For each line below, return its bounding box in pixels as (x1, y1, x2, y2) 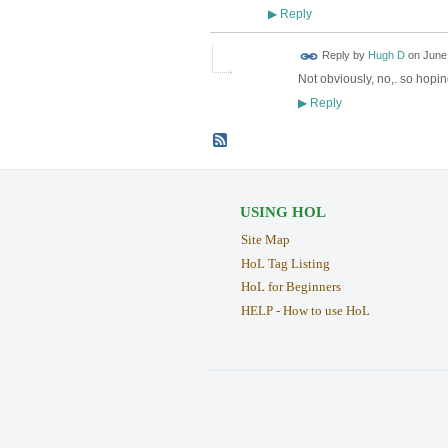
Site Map (240, 231, 290, 247)
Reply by (318, 49, 368, 62)
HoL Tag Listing (240, 255, 330, 271)
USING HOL (239, 203, 326, 220)
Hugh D (367, 49, 405, 62)
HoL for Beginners (240, 279, 341, 295)
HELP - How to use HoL (240, 303, 370, 319)
